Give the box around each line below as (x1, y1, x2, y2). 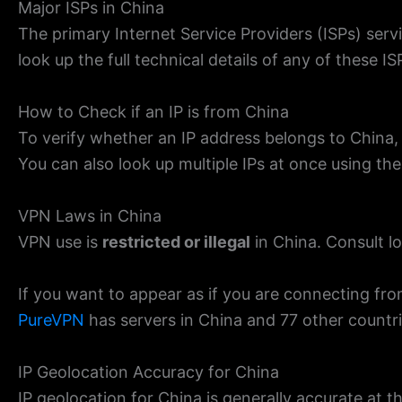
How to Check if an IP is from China (18, 102, 289, 122)
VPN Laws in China (18, 205, 162, 225)
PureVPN (18, 310, 84, 329)
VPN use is (18, 232, 102, 251)
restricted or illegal (102, 232, 250, 251)
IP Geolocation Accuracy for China (18, 362, 279, 381)
